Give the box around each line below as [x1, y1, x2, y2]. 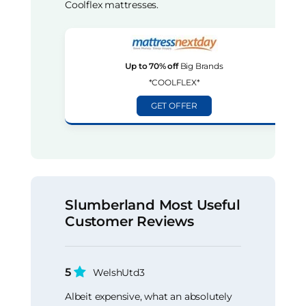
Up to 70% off [125, 61, 178, 72]
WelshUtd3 [93, 266, 145, 279]
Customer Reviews [65, 213, 194, 230]
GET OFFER [150, 100, 198, 111]
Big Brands [178, 61, 223, 72]
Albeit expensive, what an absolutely [65, 290, 232, 303]
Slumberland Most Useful [65, 197, 240, 214]
